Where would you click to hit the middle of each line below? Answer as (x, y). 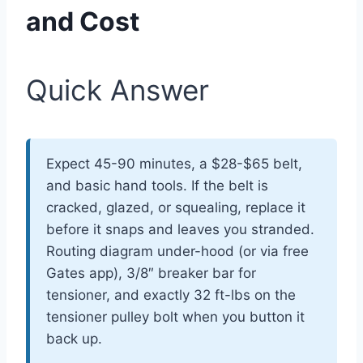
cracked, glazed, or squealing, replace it (176, 207)
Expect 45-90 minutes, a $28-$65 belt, (174, 163)
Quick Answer (117, 90)
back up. (74, 338)
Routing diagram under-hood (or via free (177, 251)
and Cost (83, 21)
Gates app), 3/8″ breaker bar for (151, 273)
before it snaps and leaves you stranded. (180, 229)
